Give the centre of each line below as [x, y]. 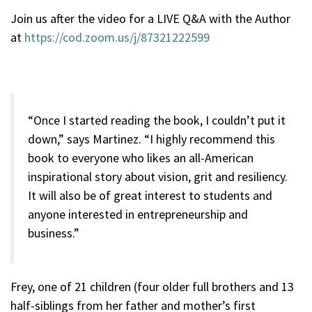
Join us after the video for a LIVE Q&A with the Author [150, 18]
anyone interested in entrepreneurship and [138, 214]
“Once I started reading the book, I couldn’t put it [157, 120]
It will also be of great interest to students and [150, 195]
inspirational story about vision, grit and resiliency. [158, 177]
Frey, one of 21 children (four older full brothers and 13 [152, 287]
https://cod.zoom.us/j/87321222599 [117, 37]
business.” [54, 233]
